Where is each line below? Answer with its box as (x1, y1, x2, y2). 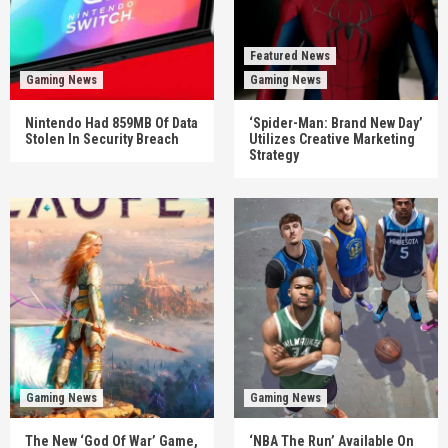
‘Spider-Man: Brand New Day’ (249, 115, 423, 131)
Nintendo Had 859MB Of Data (25, 115, 198, 131)
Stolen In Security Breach (25, 131, 179, 147)
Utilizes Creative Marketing (249, 131, 415, 147)
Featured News (250, 49, 330, 63)
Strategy (249, 147, 299, 163)
